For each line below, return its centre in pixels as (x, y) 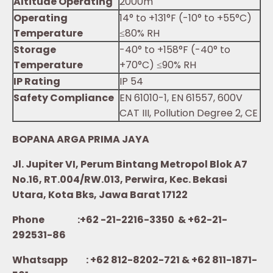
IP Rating (37, 81)
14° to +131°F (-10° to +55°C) (186, 18)
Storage (35, 49)
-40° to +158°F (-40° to (175, 49)
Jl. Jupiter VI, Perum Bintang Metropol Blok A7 (130, 164)
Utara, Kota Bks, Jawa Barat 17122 (100, 194)
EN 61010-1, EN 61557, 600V (181, 97)
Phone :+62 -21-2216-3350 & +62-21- (120, 219)
